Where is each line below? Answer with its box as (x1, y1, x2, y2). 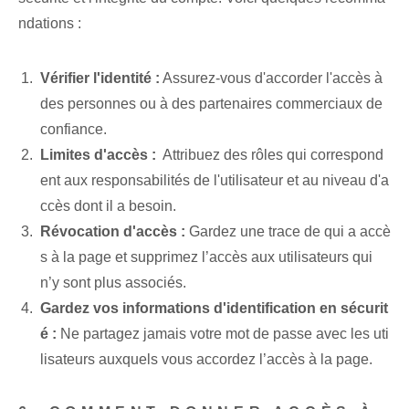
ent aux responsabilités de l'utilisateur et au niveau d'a (40, 173, 389, 189)
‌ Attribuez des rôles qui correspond (156, 147, 383, 163)
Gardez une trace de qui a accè (185, 224, 391, 240)
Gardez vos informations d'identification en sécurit (40, 300, 388, 317)
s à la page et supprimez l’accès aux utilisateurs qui (40, 249, 372, 266)
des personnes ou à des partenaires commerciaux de (40, 96, 383, 112)
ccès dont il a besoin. (40, 198, 176, 215)
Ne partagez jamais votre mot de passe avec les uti (57, 326, 389, 342)
